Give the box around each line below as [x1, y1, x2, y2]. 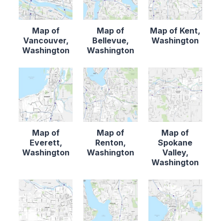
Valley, [162, 147, 188, 157]
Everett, [29, 137, 62, 147]
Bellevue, [92, 36, 129, 46]
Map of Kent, [150, 26, 201, 36]
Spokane [158, 137, 193, 147]
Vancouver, [23, 36, 69, 46]
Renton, [95, 137, 126, 147]
